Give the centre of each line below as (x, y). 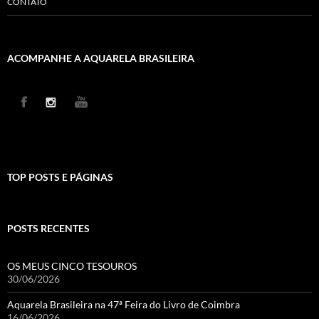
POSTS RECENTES (48, 229)
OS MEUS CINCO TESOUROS (72, 266)
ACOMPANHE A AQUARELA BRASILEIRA (101, 58)
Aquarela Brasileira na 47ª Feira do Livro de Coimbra (124, 305)
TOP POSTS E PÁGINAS (60, 177)
